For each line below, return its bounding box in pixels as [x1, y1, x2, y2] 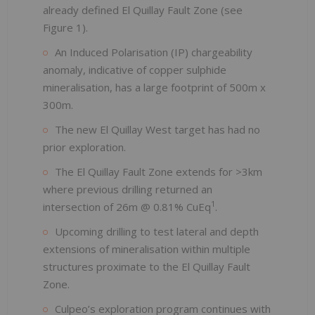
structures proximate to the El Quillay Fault [43, 259, 250, 274]
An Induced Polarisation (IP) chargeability [55, 44, 252, 59]
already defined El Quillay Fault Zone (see [43, 2, 243, 17]
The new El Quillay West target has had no [55, 122, 260, 136]
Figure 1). [43, 20, 88, 34]
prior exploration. [43, 139, 126, 154]
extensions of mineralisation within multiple [43, 241, 250, 256]
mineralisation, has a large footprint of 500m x [43, 79, 266, 94]
